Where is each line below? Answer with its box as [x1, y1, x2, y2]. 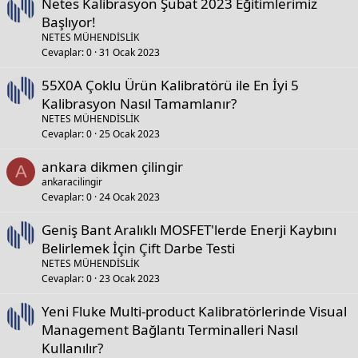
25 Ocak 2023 [99, 127, 160, 141]
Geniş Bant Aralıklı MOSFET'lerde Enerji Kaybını [42, 221, 336, 239]
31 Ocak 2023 [99, 46, 160, 59]
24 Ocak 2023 [99, 190, 160, 204]
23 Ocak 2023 [99, 272, 160, 285]
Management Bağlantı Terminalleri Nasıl [42, 320, 298, 339]
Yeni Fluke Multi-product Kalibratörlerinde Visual [42, 302, 347, 320]
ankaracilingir [42, 175, 102, 189]
